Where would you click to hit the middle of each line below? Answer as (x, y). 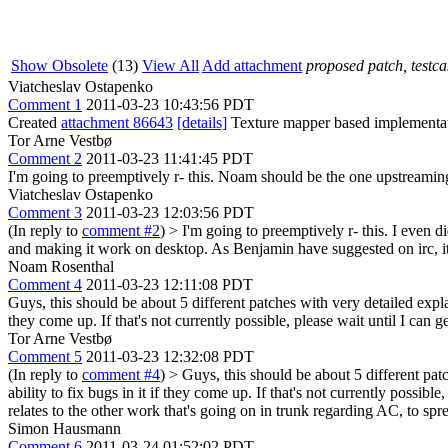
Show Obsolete (59, 65)
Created (34, 122)
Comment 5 (45, 356)
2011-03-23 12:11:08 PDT (169, 284)
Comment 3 (45, 212)
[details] (202, 122)
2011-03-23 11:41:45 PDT (169, 158)
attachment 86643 (117, 122)
